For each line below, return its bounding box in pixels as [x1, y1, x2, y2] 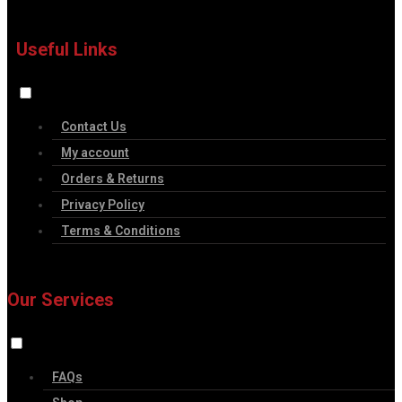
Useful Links [16, 39, 118, 61]
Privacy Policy [61, 197, 144, 212]
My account [61, 144, 129, 160]
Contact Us [61, 118, 127, 134]
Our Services [7, 289, 114, 311]
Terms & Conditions [61, 223, 180, 238]
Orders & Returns [61, 170, 164, 186]
